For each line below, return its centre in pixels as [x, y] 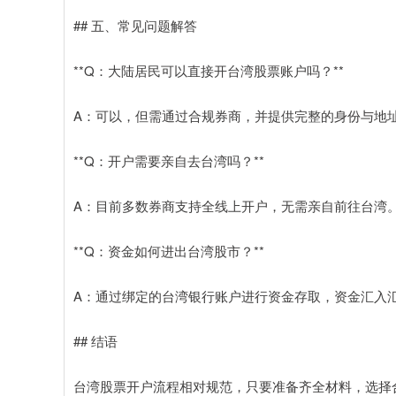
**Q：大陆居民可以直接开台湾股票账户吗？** [209, 70]
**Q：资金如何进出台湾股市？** [169, 250]
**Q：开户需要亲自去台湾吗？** [169, 160]
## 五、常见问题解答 [135, 25]
